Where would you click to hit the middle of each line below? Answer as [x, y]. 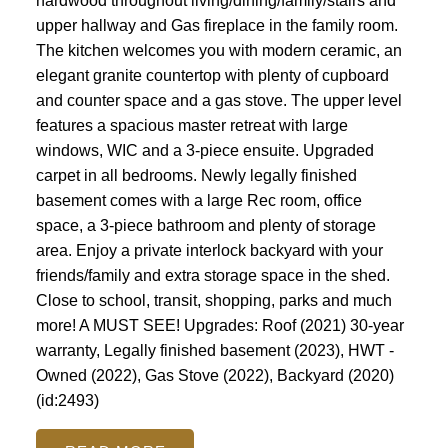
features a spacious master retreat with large [191, 125]
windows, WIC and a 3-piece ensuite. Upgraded [204, 150]
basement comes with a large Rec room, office [198, 200]
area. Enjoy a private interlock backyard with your [209, 250]
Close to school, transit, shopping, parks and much [213, 300]
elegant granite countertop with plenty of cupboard [212, 75]
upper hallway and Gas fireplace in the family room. [216, 25]
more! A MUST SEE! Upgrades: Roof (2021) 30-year [219, 325]
